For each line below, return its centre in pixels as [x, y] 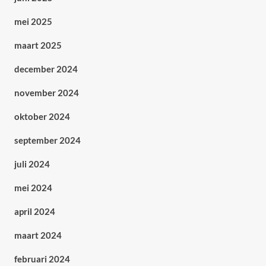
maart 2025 [38, 45]
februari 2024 [42, 259]
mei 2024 [33, 188]
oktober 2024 [42, 116]
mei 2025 [33, 21]
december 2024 [46, 69]
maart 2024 [38, 235]
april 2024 [34, 211]
